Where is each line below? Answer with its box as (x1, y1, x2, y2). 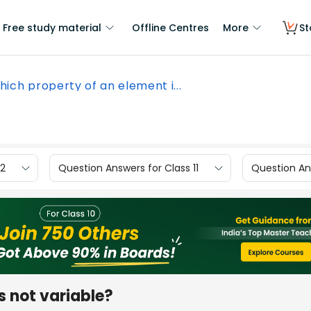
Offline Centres (132, 21, 209, 35)
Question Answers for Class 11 (58, 160, 199, 175)
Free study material (3, 21, 101, 35)
